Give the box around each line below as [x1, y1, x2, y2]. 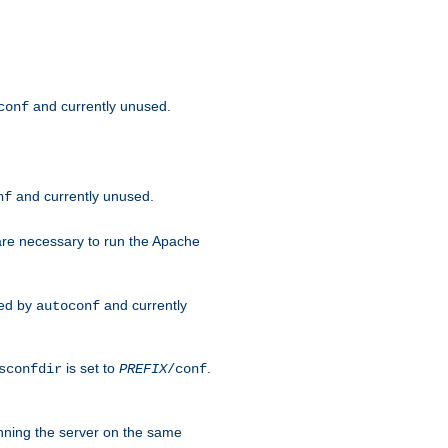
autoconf [36, 297, 100, 314]
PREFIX [119, 360, 167, 377]
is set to [62, 359, 119, 376]
